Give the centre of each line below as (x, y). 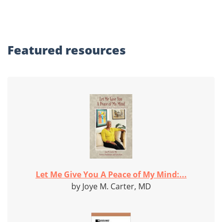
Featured (36, 50)
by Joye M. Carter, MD (111, 187)
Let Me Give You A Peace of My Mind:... (111, 175)
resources (96, 50)
